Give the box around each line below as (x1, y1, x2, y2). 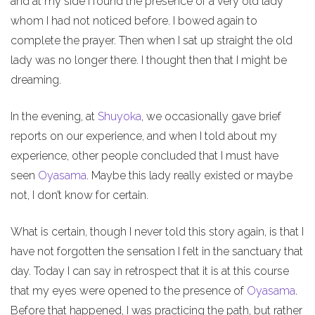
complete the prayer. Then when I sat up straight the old (11, 33, 292, 47)
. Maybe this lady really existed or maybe (86, 168, 292, 182)
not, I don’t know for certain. (11, 188, 148, 202)
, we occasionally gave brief (141, 109, 281, 123)
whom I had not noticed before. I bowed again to (11, 13, 257, 27)
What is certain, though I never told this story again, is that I (11, 224, 304, 238)
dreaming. (11, 72, 61, 86)
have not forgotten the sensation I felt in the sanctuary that (11, 244, 303, 258)
